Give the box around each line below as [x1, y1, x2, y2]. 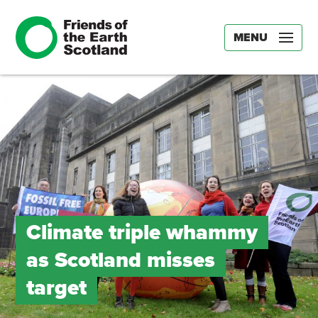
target [26, 275, 87, 301]
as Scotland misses [26, 247, 215, 273]
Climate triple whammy [26, 219, 258, 246]
